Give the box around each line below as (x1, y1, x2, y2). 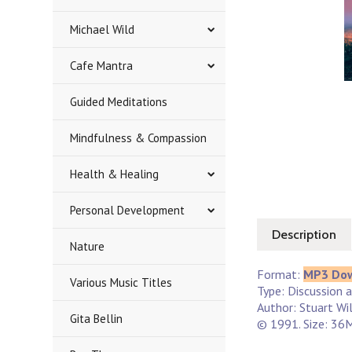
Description (272, 227, 337, 242)
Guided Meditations (70, 94, 168, 109)
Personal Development (70, 203, 185, 218)
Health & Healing (70, 167, 159, 181)
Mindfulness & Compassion (70, 130, 207, 145)
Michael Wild (70, 22, 135, 37)
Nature (70, 239, 105, 254)
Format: (257, 266, 304, 282)
